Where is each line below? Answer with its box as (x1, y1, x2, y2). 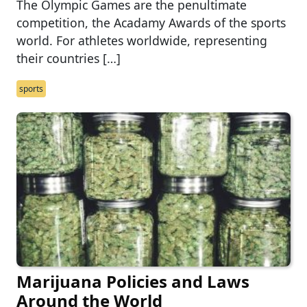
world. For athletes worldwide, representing (16, 32, 267, 49)
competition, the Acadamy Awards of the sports (16, 14, 286, 31)
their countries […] (16, 49, 121, 66)
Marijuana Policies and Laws (16, 270, 249, 293)
